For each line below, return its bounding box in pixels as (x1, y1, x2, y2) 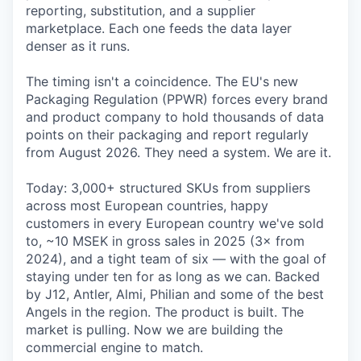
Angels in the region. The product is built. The (26, 304, 304, 321)
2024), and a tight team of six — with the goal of (26, 251, 326, 268)
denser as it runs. (26, 38, 130, 55)
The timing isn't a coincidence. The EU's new (26, 73, 298, 90)
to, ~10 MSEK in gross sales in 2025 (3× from (26, 233, 305, 250)
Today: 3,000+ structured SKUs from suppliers (26, 180, 310, 197)
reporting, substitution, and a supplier (26, 2, 255, 19)
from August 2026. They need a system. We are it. (26, 144, 331, 161)
